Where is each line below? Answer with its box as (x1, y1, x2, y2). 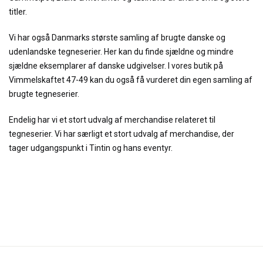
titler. (9, 7, 27, 17)
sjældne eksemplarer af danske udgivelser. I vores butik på (9, 61, 223, 71)
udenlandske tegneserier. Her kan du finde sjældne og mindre (9, 47, 234, 57)
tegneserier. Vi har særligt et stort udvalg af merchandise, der (9, 129, 234, 139)
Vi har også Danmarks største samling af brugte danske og (9, 33, 225, 43)
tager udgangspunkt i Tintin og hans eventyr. (9, 143, 173, 153)
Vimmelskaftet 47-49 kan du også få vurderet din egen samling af (9, 75, 252, 85)
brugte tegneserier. (9, 89, 79, 99)
